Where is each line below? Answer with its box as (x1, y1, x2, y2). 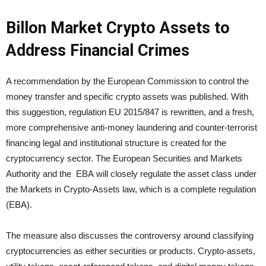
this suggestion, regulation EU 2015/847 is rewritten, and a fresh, (6, 106, 254, 117)
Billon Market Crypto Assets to (6, 18, 230, 37)
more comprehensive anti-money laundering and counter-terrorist (6, 122, 257, 132)
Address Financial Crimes (6, 40, 189, 60)
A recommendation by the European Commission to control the (6, 75, 249, 86)
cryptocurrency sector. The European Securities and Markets (6, 153, 242, 163)
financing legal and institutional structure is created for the (6, 137, 226, 148)
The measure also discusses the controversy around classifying (6, 230, 254, 240)
